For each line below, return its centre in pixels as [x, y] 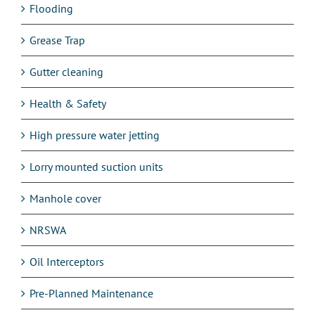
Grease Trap [57, 40]
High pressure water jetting [95, 135]
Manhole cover [65, 198]
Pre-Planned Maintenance [91, 293]
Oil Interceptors [67, 261]
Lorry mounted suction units [96, 166]
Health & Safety [68, 103]
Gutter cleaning [66, 71]
